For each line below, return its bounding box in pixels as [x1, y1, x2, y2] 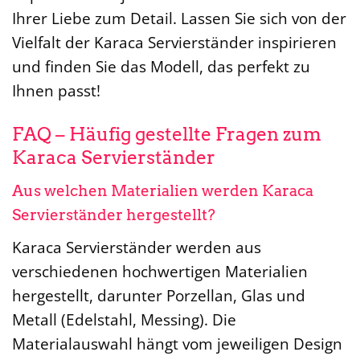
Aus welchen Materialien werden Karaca [12, 181, 313, 200]
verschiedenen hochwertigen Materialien [12, 260, 308, 282]
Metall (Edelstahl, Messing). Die [12, 308, 236, 330]
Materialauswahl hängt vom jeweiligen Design [12, 332, 342, 354]
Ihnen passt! [12, 80, 100, 102]
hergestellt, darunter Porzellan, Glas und [12, 284, 305, 306]
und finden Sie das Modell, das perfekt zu [12, 55, 310, 78]
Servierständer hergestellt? [12, 205, 215, 224]
